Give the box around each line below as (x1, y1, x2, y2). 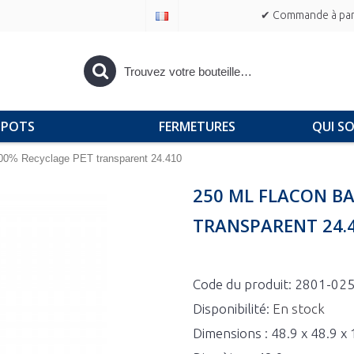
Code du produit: (193, 277, 295, 292)
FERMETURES (158, 118, 235, 135)
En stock (273, 301, 325, 316)
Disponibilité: (193, 301, 273, 316)
